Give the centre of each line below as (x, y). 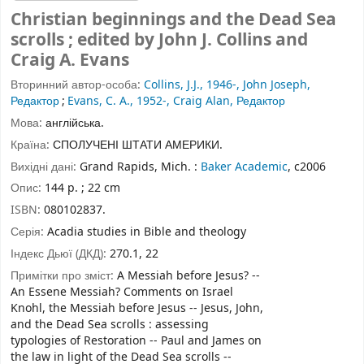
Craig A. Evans (70, 61)
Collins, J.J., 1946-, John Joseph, (227, 85)
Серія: (29, 232)
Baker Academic (244, 167)
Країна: (32, 145)
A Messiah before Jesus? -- (188, 275)
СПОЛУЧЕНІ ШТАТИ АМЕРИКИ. (138, 145)
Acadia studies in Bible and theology (147, 232)
